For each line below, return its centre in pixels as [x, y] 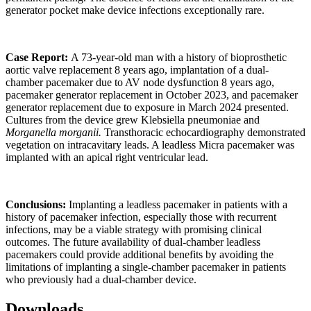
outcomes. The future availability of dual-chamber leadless [133, 242]
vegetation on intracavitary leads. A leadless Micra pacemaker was [150, 145]
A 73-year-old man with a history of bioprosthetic [179, 58]
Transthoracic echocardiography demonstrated [203, 133]
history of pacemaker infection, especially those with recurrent [141, 217]
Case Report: [38, 58]
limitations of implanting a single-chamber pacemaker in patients [146, 267]
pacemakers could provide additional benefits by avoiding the [140, 255]
